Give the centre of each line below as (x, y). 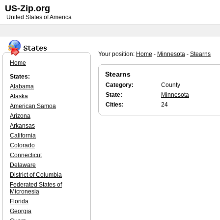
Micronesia (25, 192)
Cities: (115, 105)
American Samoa (33, 106)
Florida (19, 201)
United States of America (38, 17)
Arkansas (22, 126)
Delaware (23, 165)
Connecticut (26, 155)
